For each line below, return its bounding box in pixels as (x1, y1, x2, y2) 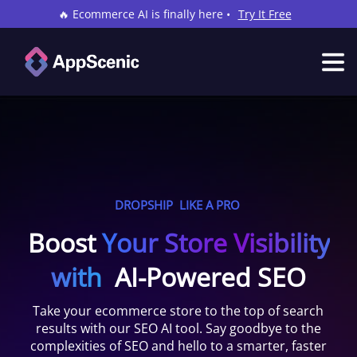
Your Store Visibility (95, 226, 330, 260)
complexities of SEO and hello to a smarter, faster (29, 337, 327, 355)
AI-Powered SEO (115, 260, 306, 294)
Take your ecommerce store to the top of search (33, 302, 324, 320)
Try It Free (237, 6, 292, 22)
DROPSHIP (114, 197, 173, 213)
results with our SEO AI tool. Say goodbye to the (35, 320, 321, 337)
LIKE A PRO (178, 197, 240, 213)
